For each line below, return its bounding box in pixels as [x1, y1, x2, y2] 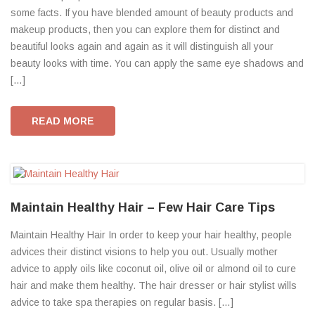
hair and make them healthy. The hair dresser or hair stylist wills [11, 279, 297, 291]
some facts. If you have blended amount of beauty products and [11, 6, 293, 18]
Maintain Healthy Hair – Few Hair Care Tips [11, 200, 275, 214]
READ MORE [32, 115, 94, 127]
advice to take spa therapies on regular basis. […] [11, 296, 233, 308]
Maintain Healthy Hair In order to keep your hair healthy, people [11, 229, 292, 240]
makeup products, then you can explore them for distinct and [11, 23, 280, 35]
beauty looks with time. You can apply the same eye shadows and [11, 57, 304, 69]
